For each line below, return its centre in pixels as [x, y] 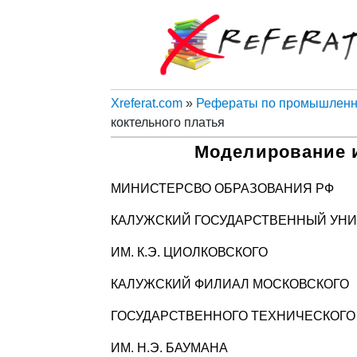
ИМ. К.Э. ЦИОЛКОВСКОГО [189, 252]
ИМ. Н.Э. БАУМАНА [169, 347]
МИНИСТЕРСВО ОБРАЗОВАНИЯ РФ [222, 188]
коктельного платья [167, 122]
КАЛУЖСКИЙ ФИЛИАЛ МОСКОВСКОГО [229, 284]
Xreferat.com [146, 103]
